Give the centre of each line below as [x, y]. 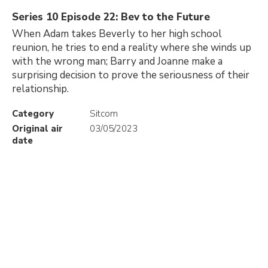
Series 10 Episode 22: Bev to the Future [111, 17]
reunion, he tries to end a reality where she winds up [132, 48]
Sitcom [104, 114]
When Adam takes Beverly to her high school [117, 34]
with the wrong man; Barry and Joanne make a [117, 61]
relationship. [40, 89]
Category [33, 114]
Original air [37, 129]
